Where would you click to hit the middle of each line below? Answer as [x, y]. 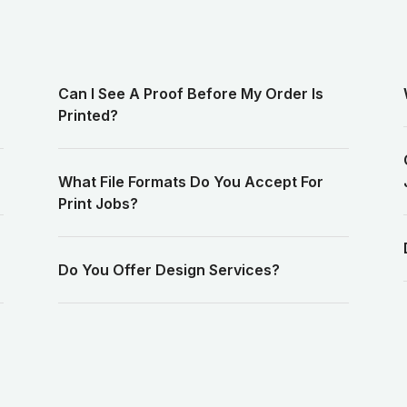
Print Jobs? [98, 204]
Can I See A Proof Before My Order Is [190, 94]
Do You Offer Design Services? [169, 270]
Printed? [88, 116]
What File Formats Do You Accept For [190, 182]
